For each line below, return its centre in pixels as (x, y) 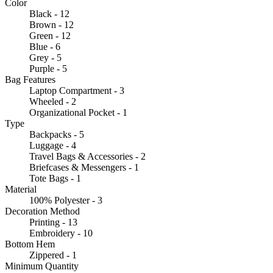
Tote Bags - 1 (55, 178)
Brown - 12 (51, 24)
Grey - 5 (45, 57)
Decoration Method (42, 211)
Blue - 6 (45, 46)
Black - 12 (49, 13)
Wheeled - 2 (53, 101)
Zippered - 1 (53, 255)
